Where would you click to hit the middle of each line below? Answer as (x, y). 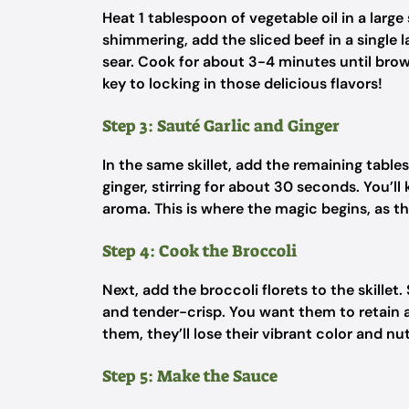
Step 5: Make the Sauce (190, 376)
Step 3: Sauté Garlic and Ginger (221, 126)
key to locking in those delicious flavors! (242, 84)
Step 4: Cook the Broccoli (199, 251)
